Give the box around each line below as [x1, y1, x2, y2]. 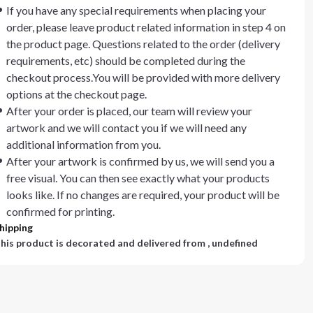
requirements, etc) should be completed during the [6, 54, 245, 67]
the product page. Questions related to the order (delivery [6, 37, 280, 50]
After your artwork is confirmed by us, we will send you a [6, 154, 275, 168]
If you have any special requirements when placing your [6, 3, 266, 17]
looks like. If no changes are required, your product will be [6, 188, 279, 201]
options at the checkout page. [6, 87, 147, 101]
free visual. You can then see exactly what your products [6, 171, 270, 184]
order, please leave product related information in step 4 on [6, 20, 286, 34]
